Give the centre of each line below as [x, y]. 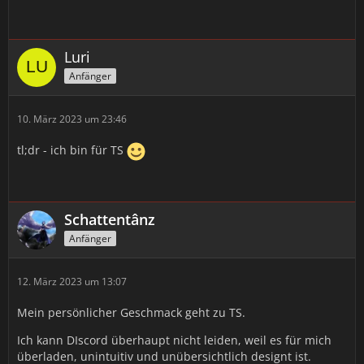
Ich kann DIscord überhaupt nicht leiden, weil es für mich [174, 340]
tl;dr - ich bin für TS [72, 150]
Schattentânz [110, 219]
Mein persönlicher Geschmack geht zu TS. [131, 312]
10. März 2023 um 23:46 [72, 119]
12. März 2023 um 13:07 [72, 282]
